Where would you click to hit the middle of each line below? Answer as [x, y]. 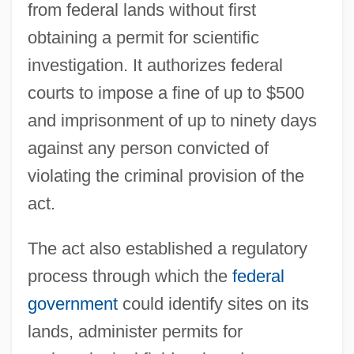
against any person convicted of [148, 148]
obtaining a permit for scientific [143, 37]
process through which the [130, 276]
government [72, 303]
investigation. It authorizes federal [155, 65]
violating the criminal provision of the [166, 175]
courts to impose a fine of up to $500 [166, 92]
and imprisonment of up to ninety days [172, 120]
